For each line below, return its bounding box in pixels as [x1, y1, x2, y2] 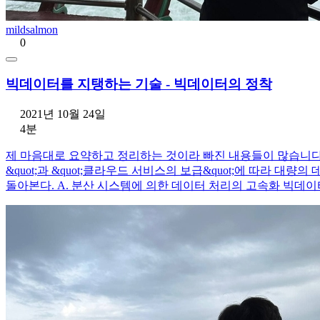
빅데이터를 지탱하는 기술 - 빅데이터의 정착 [6, 76, 272, 92]
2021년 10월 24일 [20, 108, 106, 121]
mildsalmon [6, 23, 58, 36]
